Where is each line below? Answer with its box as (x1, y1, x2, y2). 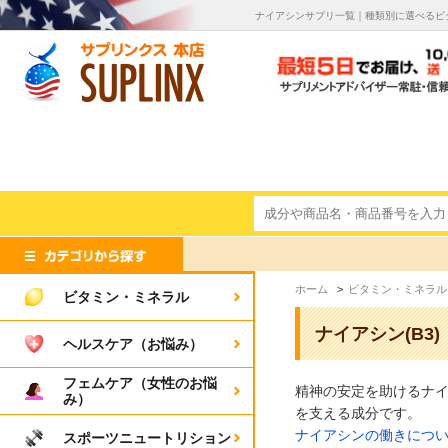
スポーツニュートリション (63, 430, 231, 446)
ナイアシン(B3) (315, 324, 440, 344)
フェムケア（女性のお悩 (63, 375, 217, 391)
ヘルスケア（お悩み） (63, 336, 203, 352)
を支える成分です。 (295, 405, 421, 421)
